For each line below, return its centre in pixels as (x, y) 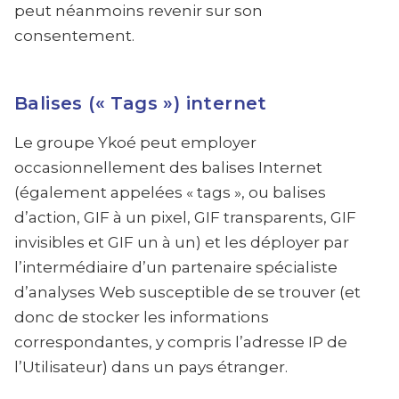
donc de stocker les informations (142, 317)
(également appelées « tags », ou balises (170, 192)
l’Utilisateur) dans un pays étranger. (151, 367)
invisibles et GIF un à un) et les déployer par (182, 242)
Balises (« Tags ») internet (141, 103)
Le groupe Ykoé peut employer (135, 142)
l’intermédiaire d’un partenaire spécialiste (176, 267)
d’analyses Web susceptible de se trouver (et (187, 292)
